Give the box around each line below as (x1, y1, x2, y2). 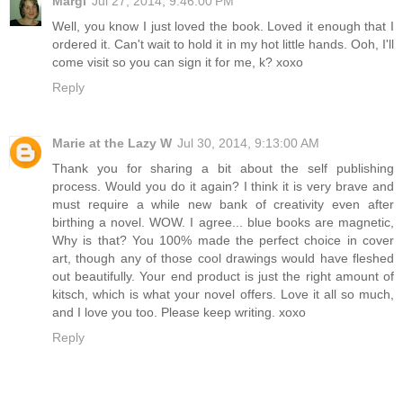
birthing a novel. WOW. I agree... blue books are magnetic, (52, 214, 394, 229)
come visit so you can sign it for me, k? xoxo (52, 54, 303, 69)
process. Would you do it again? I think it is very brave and (52, 178, 394, 193)
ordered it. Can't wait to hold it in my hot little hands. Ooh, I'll (52, 36, 394, 51)
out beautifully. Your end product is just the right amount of (52, 268, 394, 283)
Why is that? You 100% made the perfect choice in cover (52, 232, 394, 247)
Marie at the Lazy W (52, 135, 172, 150)
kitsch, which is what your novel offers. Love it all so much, (52, 286, 394, 301)
